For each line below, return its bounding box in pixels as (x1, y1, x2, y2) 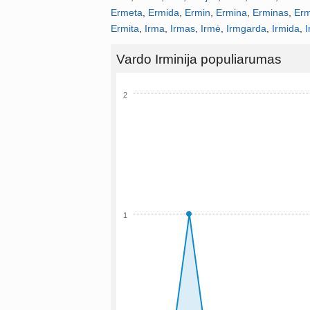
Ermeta (111, 7, 143, 18)
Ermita (111, 23, 139, 34)
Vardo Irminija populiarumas (116, 52, 282, 66)
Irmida (272, 23, 300, 34)
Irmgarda (226, 23, 266, 34)
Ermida (148, 7, 179, 18)
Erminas (253, 7, 289, 18)
